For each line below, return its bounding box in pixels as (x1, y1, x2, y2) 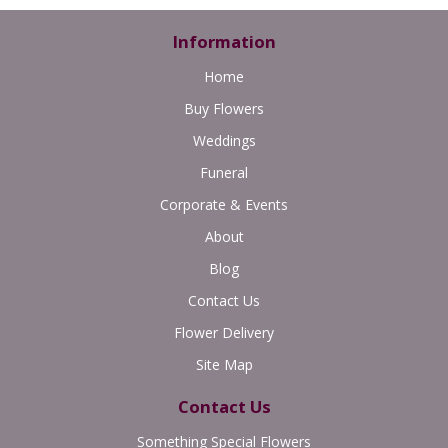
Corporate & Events (160, 195, 288, 215)
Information (172, 30, 276, 54)
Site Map (195, 355, 253, 375)
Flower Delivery (174, 323, 274, 343)
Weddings (192, 131, 256, 151)
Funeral (200, 163, 248, 183)
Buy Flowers (184, 99, 264, 119)
